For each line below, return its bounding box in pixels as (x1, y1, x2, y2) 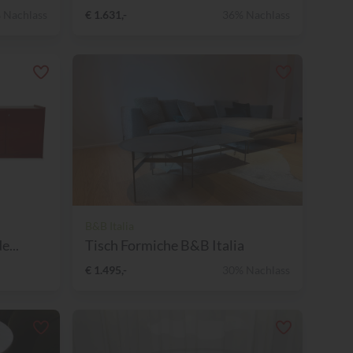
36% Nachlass (222, 7, 290, 21)
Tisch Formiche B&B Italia (85, 236, 244, 254)
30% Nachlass (222, 262, 290, 277)
